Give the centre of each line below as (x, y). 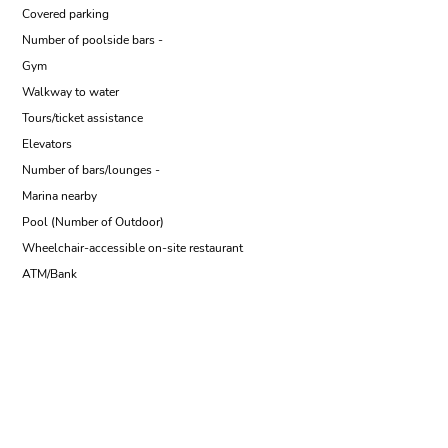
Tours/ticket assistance (82, 118)
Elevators (47, 144)
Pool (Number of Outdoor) (93, 222)
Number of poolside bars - (92, 40)
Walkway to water (70, 92)
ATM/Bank (49, 274)
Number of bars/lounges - (91, 170)
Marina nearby (59, 196)
